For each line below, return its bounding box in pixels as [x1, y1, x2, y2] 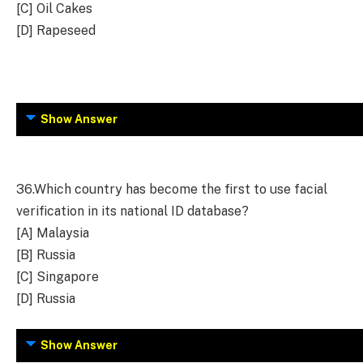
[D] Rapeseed [16, 22, 96, 38]
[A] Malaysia [16, 224, 89, 241]
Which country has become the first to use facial [34, 181, 327, 197]
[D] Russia [16, 290, 75, 306]
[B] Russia [16, 246, 75, 263]
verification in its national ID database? [16, 203, 249, 219]
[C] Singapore [16, 268, 99, 284]
